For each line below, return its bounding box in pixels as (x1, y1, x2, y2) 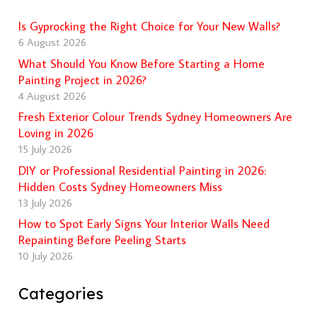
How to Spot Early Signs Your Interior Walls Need (18, 216, 270, 232)
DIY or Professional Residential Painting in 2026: (18, 162, 266, 178)
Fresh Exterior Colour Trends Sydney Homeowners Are (18, 109, 292, 125)
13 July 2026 (18, 195, 72, 209)
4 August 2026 (18, 88, 86, 103)
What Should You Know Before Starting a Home (18, 55, 265, 71)
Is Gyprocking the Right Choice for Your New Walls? (18, 18, 280, 35)
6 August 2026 (18, 35, 86, 50)
